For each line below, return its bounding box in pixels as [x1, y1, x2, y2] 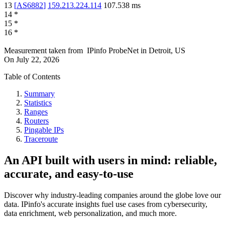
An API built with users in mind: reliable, [4, 154, 217, 167]
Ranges [24, 107, 48, 117]
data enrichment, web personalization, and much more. [4, 209, 177, 217]
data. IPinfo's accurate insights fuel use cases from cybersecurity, [4, 200, 207, 208]
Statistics [24, 98, 52, 107]
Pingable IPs [24, 126, 64, 135]
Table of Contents [4, 72, 60, 81]
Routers [24, 117, 49, 126]
